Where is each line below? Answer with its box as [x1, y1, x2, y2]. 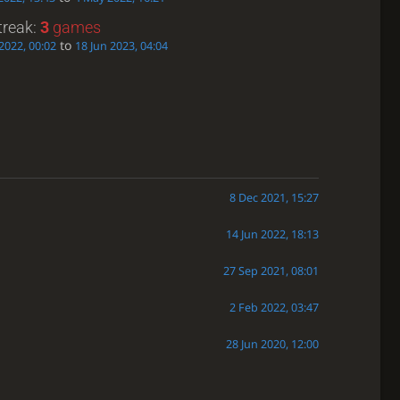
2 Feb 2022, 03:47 [229, 299, 319, 315]
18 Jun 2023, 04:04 [75, 37, 168, 54]
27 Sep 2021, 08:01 [222, 262, 319, 279]
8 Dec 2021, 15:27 [229, 189, 319, 205]
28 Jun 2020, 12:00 [225, 336, 319, 352]
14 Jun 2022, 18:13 [225, 226, 319, 242]
